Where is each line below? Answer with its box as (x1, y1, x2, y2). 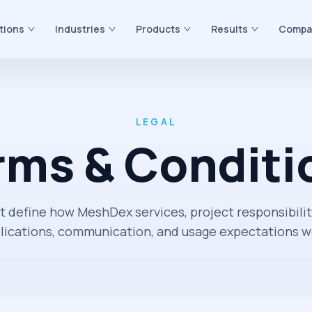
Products (135, 22, 180, 36)
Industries (54, 22, 105, 36)
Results (210, 22, 248, 36)
